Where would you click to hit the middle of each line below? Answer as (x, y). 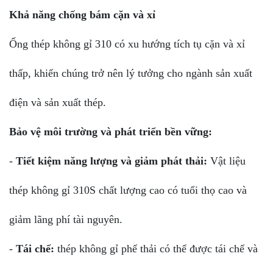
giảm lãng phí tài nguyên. (66, 219)
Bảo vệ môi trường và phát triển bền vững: (111, 131)
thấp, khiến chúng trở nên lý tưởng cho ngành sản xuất (131, 73)
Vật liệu (228, 161)
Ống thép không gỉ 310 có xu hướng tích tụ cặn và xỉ (127, 44)
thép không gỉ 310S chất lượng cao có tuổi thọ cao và (128, 190)
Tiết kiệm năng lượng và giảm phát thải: (113, 161)
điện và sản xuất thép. (58, 102)
